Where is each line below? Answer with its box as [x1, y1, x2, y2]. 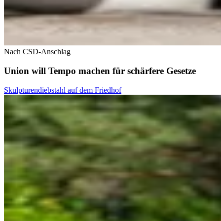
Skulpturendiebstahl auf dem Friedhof [4, 85, 121, 94]
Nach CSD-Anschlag [4, 47, 71, 56]
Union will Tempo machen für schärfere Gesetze [4, 66, 196, 76]
